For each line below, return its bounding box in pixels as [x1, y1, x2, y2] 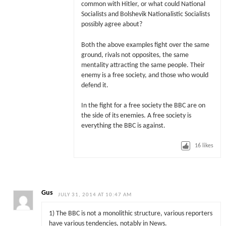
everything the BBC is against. [81, 122, 165, 129]
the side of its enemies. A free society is [81, 112, 191, 119]
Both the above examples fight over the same [81, 41, 209, 48]
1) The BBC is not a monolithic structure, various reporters [48, 210, 212, 217]
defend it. [81, 82, 108, 89]
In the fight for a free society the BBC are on [81, 102, 205, 109]
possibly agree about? [81, 21, 142, 28]
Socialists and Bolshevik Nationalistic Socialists [81, 11, 210, 18]
